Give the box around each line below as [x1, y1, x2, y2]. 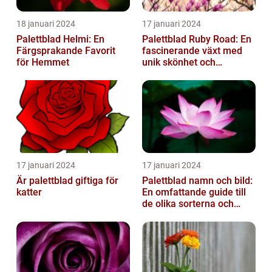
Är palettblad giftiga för [16, 174, 118, 186]
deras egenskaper [142, 209, 221, 221]
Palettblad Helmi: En [16, 33, 104, 45]
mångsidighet [142, 67, 202, 80]
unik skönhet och [142, 56, 216, 68]
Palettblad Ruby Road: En [142, 33, 251, 45]
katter [16, 186, 42, 198]
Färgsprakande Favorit [16, 44, 115, 56]
